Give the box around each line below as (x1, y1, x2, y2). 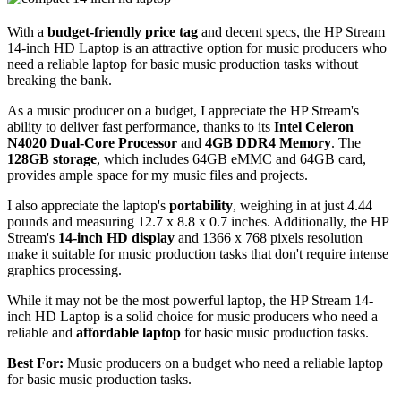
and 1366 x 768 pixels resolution (175, 229, 363, 245)
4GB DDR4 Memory (205, 134, 331, 150)
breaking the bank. (7, 72, 112, 88)
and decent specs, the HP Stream (198, 23, 385, 39)
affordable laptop (76, 324, 181, 340)
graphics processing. (7, 261, 122, 277)
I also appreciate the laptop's (7, 197, 169, 213)
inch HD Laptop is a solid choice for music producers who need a (7, 308, 378, 324)
